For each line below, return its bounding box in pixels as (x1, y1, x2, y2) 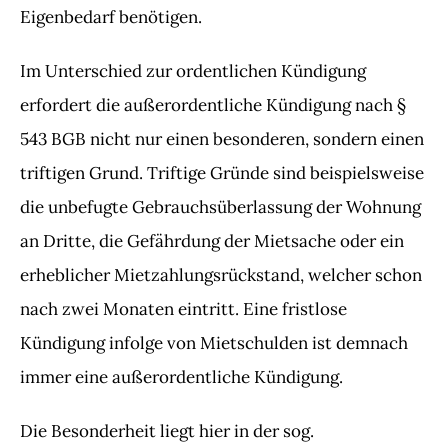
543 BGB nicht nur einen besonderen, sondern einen (20, 128, 424, 150)
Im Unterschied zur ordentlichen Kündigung (20, 60, 366, 82)
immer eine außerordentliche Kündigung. (20, 366, 343, 388)
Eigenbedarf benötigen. (20, 6, 202, 28)
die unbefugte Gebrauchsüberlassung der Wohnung (20, 196, 421, 218)
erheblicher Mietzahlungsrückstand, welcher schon (20, 264, 422, 286)
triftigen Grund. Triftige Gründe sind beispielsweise (20, 162, 424, 184)
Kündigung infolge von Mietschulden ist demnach (20, 332, 408, 354)
